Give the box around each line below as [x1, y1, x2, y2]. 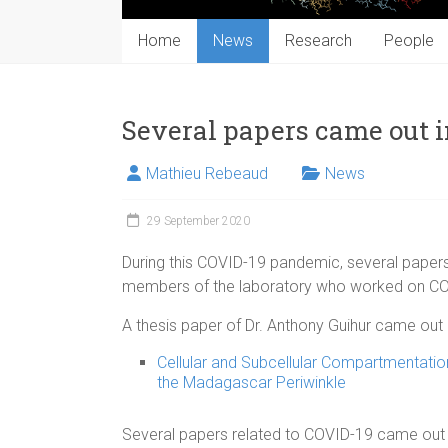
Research [285, 30, 352, 50]
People [384, 30, 434, 50]
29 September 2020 [147, 213, 250, 228]
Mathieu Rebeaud [146, 163, 268, 183]
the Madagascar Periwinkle [157, 372, 346, 392]
